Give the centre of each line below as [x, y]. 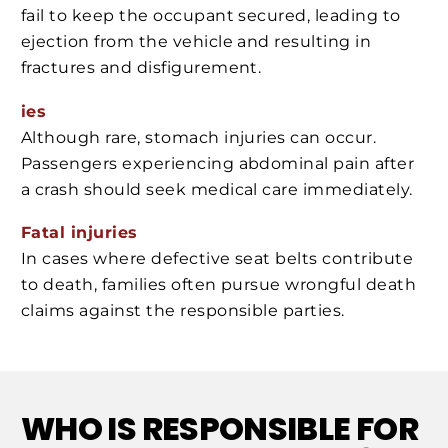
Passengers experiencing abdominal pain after [218, 163]
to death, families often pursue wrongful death [219, 285]
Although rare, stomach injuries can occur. [199, 137]
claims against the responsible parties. [183, 311]
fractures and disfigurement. [141, 68]
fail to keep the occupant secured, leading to [211, 16]
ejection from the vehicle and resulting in [196, 42]
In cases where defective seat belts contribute [217, 259]
